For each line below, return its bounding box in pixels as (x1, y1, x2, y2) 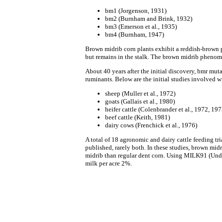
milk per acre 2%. (85, 160, 132, 167)
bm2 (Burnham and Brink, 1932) (105, 15, 192, 22)
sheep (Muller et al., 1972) (105, 90, 175, 97)
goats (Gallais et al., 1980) (105, 98, 175, 105)
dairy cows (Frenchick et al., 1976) (105, 121, 197, 129)
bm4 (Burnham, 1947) (105, 31, 164, 38)
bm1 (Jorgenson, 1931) (105, 7, 166, 14)
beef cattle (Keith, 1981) (105, 113, 170, 121)
